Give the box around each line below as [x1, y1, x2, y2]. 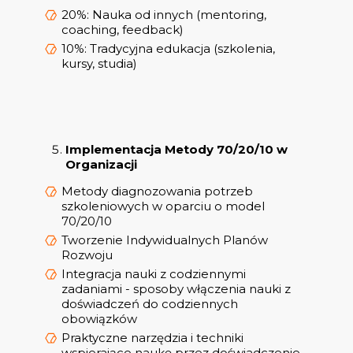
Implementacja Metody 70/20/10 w [65, 142, 288, 158]
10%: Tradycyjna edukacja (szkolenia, [61, 41, 275, 57]
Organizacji [65, 157, 137, 173]
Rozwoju [61, 247, 113, 263]
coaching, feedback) [61, 22, 184, 38]
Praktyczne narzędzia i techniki [61, 330, 243, 346]
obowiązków [61, 311, 137, 327]
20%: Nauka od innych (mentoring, [61, 7, 266, 23]
